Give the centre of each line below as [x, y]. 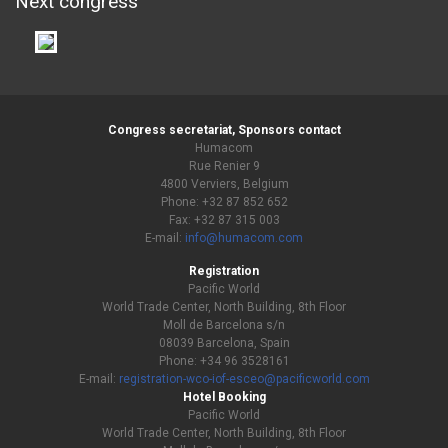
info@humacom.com [244, 238]
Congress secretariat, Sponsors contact [224, 130]
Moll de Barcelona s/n [224, 325]
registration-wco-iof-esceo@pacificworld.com [244, 379]
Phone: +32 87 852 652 [224, 202]
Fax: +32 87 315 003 [224, 220]
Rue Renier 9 [224, 166]
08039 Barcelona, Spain [224, 343]
